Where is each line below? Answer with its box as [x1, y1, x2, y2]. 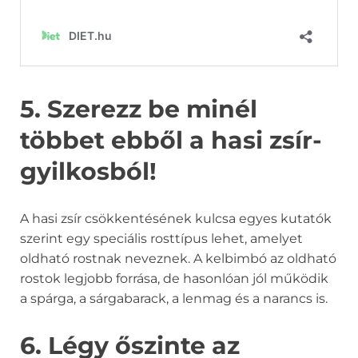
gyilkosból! [20, 157, 157, 187]
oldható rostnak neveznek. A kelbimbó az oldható [20, 251, 336, 267]
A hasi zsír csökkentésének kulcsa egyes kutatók [20, 211, 332, 227]
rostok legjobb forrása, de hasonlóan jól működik [20, 271, 328, 287]
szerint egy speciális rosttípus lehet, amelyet [20, 231, 303, 247]
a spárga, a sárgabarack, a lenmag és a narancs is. [20, 291, 331, 307]
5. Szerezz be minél [20, 94, 257, 125]
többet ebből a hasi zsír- [20, 125, 322, 156]
